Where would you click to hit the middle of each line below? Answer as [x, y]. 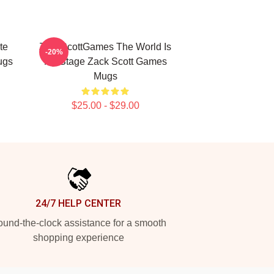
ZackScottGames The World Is [105, 47]
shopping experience [78, 238]
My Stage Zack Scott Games [105, 61]
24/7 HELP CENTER [78, 203]
